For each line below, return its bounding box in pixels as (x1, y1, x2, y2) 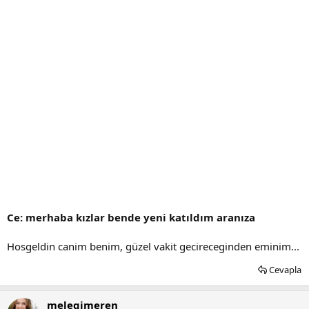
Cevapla (269, 263, 301, 276)
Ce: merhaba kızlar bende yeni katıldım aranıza (7, 210, 255, 224)
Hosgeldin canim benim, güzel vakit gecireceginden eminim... (7, 239, 299, 253)
